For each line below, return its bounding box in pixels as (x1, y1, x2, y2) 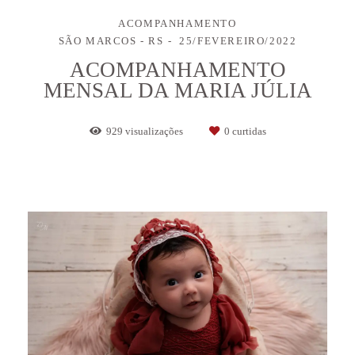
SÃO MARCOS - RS (58, 34, 164, 47)
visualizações (122, 124, 185, 137)
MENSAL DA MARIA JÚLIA (43, 78, 312, 102)
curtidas (229, 124, 266, 137)
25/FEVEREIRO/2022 (179, 34, 297, 47)
